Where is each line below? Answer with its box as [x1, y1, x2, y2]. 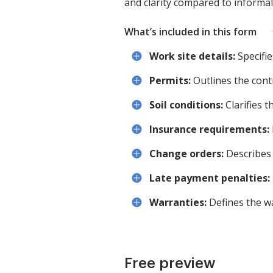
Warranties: [149, 195, 207, 209]
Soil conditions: [149, 97, 223, 112]
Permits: [149, 73, 191, 87]
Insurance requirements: [149, 122, 269, 136]
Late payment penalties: [149, 171, 270, 185]
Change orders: [149, 146, 224, 160]
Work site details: [149, 49, 235, 63]
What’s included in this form [124, 24, 257, 38]
